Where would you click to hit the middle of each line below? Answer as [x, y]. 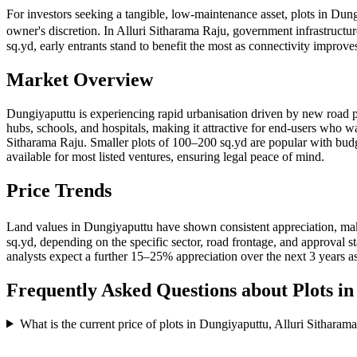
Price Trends [59, 190]
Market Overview [80, 80]
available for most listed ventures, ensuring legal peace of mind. [165, 156]
